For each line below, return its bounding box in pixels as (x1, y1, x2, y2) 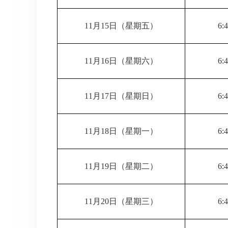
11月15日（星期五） (84, 21, 158, 30)
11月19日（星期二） (84, 161, 158, 170)
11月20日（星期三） (84, 196, 158, 206)
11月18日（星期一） (84, 126, 158, 135)
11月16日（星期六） (84, 56, 158, 65)
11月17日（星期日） (84, 91, 158, 100)
